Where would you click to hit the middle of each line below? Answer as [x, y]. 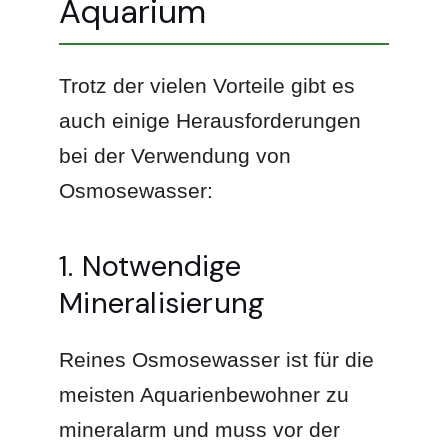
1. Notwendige [150, 265]
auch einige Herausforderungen [210, 120]
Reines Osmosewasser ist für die [217, 359]
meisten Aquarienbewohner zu [204, 394]
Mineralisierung [162, 302]
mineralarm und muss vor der [200, 429]
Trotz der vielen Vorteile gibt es [207, 85]
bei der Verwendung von [175, 155]
